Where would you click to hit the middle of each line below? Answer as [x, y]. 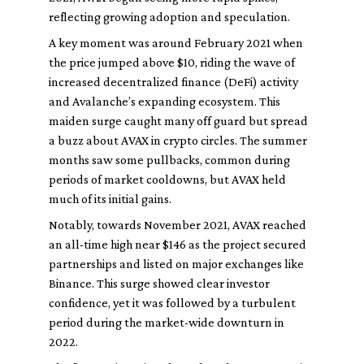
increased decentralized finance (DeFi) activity [173, 82]
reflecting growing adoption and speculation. [169, 17]
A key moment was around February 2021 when [176, 43]
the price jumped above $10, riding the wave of [172, 62]
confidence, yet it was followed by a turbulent [172, 303]
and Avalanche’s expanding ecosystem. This [165, 101]
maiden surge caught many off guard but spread [178, 121]
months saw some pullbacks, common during [169, 160]
